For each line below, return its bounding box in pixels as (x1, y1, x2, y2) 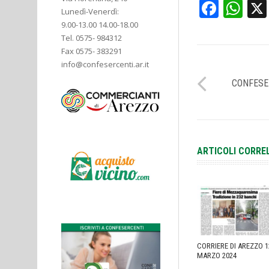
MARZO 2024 (197, 251, 237, 261)
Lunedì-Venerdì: (61, 6, 119, 17)
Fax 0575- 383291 (61, 46, 122, 56)
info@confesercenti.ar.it (61, 59, 149, 70)
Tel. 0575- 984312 (61, 32, 122, 43)
